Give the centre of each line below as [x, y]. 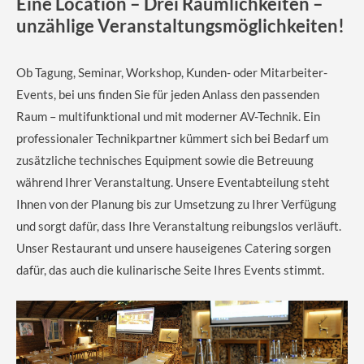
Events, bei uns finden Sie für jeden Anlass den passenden [168, 94]
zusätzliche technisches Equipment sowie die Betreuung [165, 160]
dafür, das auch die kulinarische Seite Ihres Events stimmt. [170, 269]
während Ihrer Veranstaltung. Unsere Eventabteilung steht [173, 182]
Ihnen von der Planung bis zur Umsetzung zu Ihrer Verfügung [176, 204]
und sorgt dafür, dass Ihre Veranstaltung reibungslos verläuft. [179, 225]
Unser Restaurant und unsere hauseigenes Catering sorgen [173, 247]
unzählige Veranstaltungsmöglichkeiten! [180, 25]
